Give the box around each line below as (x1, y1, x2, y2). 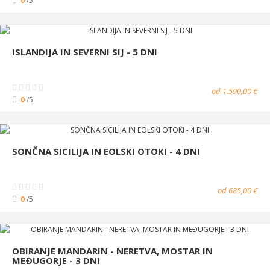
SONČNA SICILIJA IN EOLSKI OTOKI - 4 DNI (12, 145, 200, 157)
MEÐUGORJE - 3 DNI (12, 254, 100, 266)
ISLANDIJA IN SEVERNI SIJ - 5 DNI (12, 45, 157, 58)
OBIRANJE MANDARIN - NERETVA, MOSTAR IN (12, 244, 213, 257)
